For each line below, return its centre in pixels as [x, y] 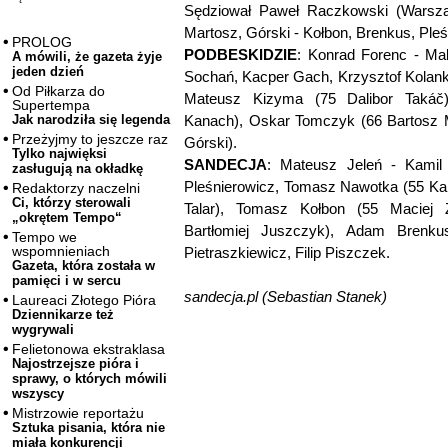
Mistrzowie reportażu [78, 413]
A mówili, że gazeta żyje [87, 57]
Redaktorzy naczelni [76, 188]
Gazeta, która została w [83, 266]
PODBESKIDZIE [240, 54]
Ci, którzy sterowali [71, 203]
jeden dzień [48, 72]
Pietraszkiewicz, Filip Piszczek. [287, 252]
